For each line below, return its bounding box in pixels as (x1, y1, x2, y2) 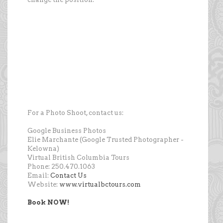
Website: (27, 181, 59, 189)
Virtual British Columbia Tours (27, 154, 129, 162)
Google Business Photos (27, 127, 106, 135)
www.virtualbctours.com (59, 181, 141, 189)
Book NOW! (27, 199, 69, 207)
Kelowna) (27, 145, 59, 153)
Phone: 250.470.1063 (27, 163, 95, 171)
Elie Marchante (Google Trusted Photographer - (27, 136, 184, 144)
